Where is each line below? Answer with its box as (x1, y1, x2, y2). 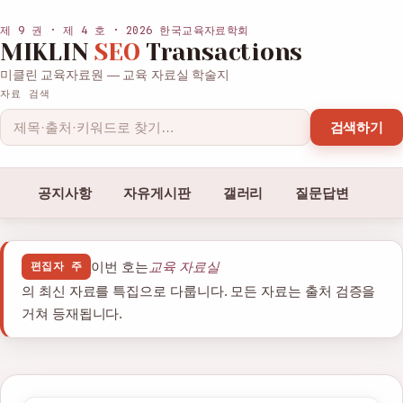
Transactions (139, 39, 303, 66)
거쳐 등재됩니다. (22, 306, 123, 321)
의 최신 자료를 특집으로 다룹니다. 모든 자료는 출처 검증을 (22, 283, 376, 299)
